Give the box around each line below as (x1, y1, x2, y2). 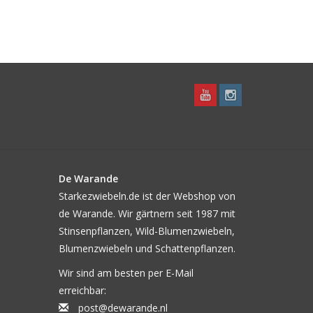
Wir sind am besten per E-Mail (58, 266, 194, 279)
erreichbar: (58, 284, 106, 297)
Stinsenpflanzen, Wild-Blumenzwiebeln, (58, 224, 235, 238)
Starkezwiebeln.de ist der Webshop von (58, 189, 235, 203)
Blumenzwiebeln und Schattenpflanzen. (58, 242, 235, 255)
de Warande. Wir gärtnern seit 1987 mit (58, 207, 235, 220)
